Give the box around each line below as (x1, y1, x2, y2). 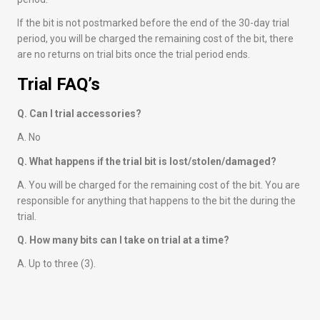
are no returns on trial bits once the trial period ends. (17, 48, 252, 60)
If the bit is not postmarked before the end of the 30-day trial (17, 16, 289, 29)
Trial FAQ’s (17, 74, 104, 94)
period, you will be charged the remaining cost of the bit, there (17, 32, 294, 44)
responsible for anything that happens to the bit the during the (17, 194, 296, 206)
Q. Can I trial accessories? (17, 108, 141, 120)
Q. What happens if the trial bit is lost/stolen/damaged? (17, 155, 276, 167)
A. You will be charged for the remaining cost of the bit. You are (17, 179, 300, 191)
